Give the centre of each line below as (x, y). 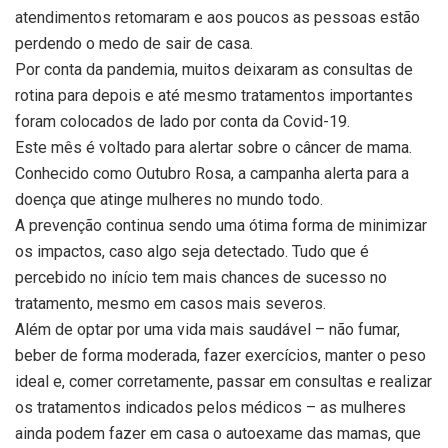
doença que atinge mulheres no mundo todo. (169, 199)
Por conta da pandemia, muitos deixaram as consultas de (214, 69)
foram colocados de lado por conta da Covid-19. (182, 121)
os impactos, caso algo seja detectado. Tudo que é (192, 251)
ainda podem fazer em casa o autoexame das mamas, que (218, 433)
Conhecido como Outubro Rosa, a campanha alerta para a (212, 173)
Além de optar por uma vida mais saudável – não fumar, (207, 329)
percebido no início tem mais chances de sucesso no (201, 277)
